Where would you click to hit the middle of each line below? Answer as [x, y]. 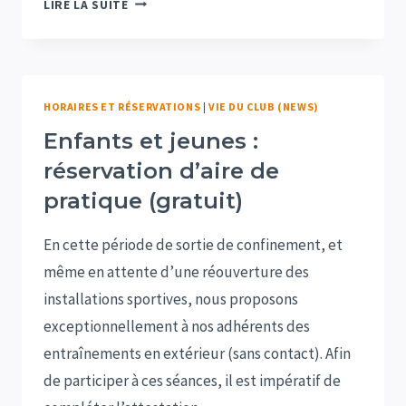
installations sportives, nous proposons [171, 300]
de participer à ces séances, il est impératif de [192, 381]
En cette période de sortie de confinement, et [193, 245]
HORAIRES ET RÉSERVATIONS [122, 106]
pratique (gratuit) [143, 201]
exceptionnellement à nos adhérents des [177, 327]
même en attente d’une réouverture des [176, 272]
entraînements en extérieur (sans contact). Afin [197, 354]
